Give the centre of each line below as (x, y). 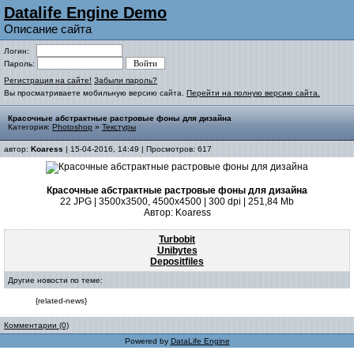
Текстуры (119, 127)
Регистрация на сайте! (48, 80)
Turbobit (177, 239)
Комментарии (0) (36, 325)
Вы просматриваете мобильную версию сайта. (95, 93)
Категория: (30, 127)
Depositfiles (177, 262)
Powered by (147, 341)
